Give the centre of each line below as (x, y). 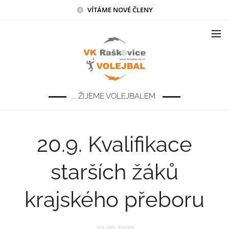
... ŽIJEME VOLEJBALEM (114, 96)
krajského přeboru (114, 200)
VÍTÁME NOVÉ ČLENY (120, 9)
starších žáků (114, 172)
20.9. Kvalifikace (114, 144)
